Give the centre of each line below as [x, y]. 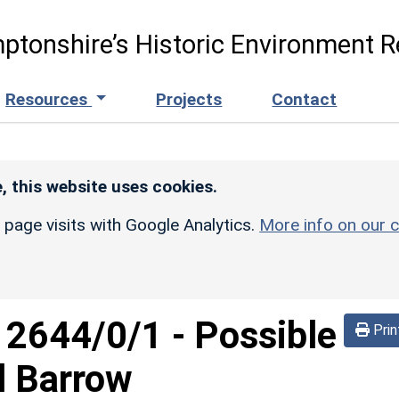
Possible [265, 335]
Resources [49, 99]
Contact [305, 99]
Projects [189, 99]
